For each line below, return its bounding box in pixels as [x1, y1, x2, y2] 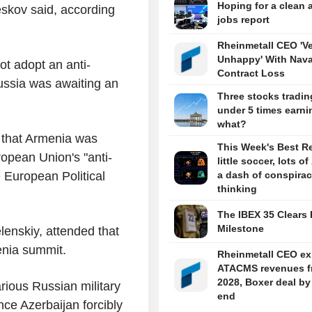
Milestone [217, 223, 264, 235]
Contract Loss [217, 68, 285, 79]
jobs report [217, 14, 270, 26]
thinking [217, 183, 257, 195]
